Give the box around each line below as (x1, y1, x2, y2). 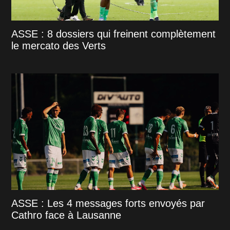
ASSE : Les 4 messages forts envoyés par (11, 197, 205, 209)
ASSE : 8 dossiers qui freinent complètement (11, 28, 216, 40)
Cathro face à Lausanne (11, 209, 122, 221)
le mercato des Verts (11, 40, 106, 51)
